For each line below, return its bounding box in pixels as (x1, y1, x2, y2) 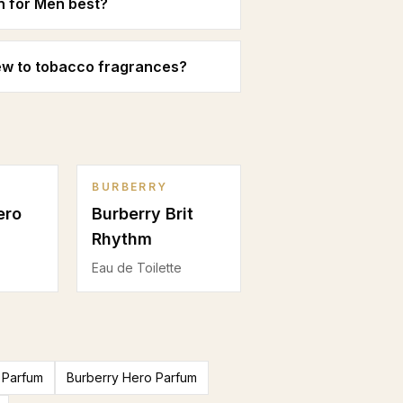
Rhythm (92, 229, 153, 248)
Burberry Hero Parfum (67, 370, 197, 385)
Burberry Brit (92, 204, 194, 223)
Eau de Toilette (92, 260, 183, 275)
